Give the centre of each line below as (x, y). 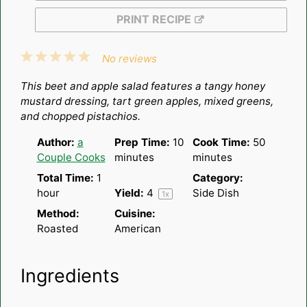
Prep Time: (142, 142)
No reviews (130, 58)
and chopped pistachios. (80, 116)
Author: (56, 142)
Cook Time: (221, 142)
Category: (218, 177)
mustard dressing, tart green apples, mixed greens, (147, 101)
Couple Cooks (71, 157)
